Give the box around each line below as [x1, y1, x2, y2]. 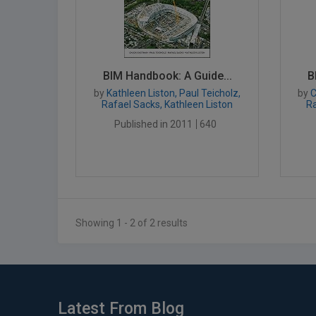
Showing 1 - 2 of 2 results [75, 217, 188, 229]
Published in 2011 [114, 119, 193, 130]
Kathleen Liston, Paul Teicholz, [104, 87, 241, 99]
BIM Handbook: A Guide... [102, 69, 232, 83]
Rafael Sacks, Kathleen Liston [102, 99, 233, 110]
